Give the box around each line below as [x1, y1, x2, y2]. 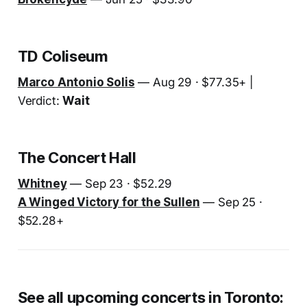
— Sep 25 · [199, 195, 262, 210]
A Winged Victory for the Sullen [17, 195, 200, 210]
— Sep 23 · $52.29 [66, 177, 172, 191]
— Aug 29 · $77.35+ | [134, 75, 254, 90]
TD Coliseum [17, 47, 108, 66]
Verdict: [17, 94, 63, 108]
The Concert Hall [17, 149, 136, 167]
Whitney [17, 177, 67, 191]
